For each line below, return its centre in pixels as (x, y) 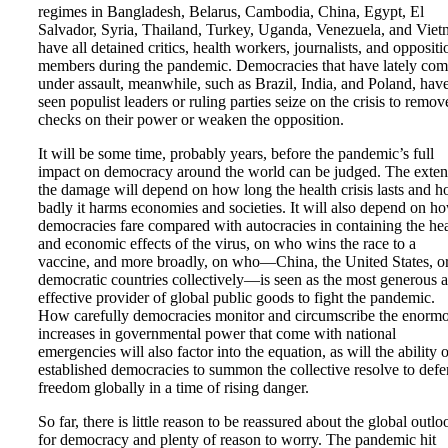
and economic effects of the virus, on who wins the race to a (227, 244)
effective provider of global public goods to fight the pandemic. (236, 298)
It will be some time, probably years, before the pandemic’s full (236, 154)
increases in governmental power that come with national (217, 334)
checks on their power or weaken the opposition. (191, 120)
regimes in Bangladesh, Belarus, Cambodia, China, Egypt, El (231, 12)
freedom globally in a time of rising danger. (177, 388)
